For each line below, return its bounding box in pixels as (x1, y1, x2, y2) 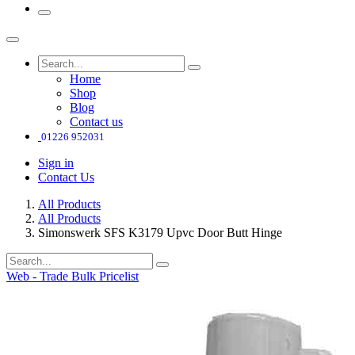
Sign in (38, 156, 74, 170)
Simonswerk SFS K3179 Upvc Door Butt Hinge (38, 226, 282, 240)
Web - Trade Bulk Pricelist (6, 269, 139, 284)
